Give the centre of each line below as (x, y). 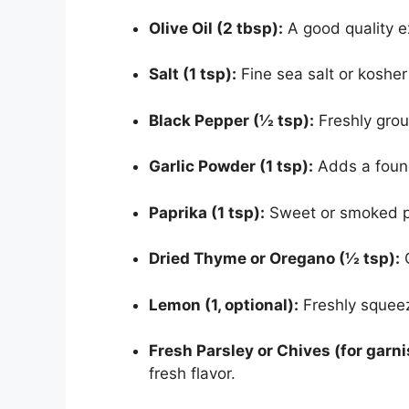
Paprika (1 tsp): (207, 212)
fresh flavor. (192, 374)
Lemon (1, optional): (224, 304)
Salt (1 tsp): (193, 74)
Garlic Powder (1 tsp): (231, 167)
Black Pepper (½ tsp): (231, 120)
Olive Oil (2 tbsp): (216, 28)
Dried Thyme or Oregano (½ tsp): (274, 259)
